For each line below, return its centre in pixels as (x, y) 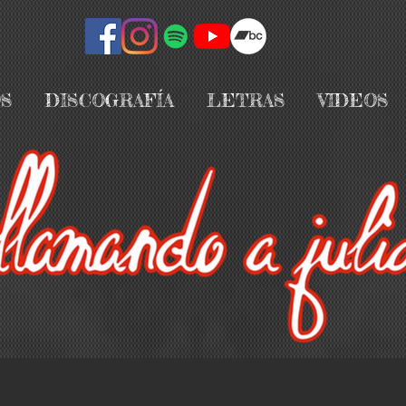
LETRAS (246, 100)
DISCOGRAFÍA (110, 100)
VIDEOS (353, 100)
